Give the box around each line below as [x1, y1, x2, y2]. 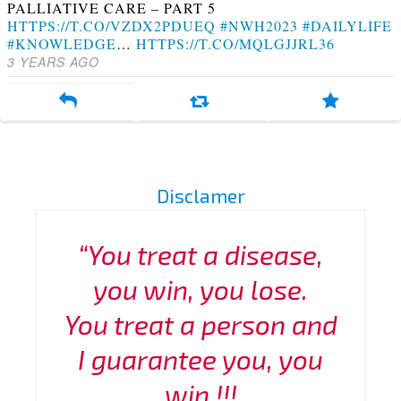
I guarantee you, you [78, 342, 323, 375]
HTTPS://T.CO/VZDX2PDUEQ [7, 15, 216, 35]
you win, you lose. [93, 272, 308, 305]
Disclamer [156, 184, 245, 208]
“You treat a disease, [78, 237, 323, 270]
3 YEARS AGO [7, 52, 99, 71]
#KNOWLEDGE [7, 33, 116, 53]
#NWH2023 [220, 15, 298, 35]
